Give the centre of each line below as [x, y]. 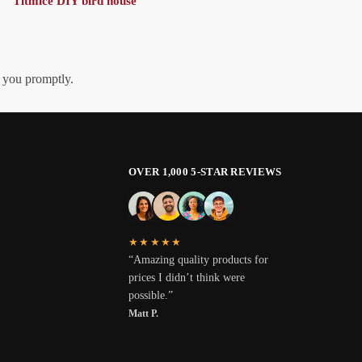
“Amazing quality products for [198, 259]
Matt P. [143, 313]
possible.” [151, 295]
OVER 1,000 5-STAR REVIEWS [205, 172]
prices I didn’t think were [187, 277]
